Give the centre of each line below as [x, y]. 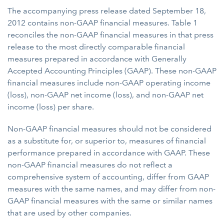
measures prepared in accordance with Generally [97, 59]
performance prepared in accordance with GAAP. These [109, 153]
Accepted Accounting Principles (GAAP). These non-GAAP [112, 71]
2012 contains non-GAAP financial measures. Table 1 [102, 23]
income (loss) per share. [51, 107]
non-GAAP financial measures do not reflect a [90, 165]
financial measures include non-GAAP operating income [109, 83]
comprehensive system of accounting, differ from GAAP [108, 177]
